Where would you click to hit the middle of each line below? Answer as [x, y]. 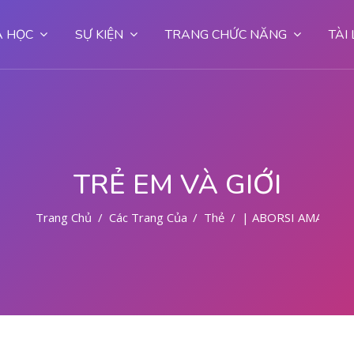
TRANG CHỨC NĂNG [226, 35]
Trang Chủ [63, 217]
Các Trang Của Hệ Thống [176, 217]
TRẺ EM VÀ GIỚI [177, 185]
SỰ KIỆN [99, 35]
